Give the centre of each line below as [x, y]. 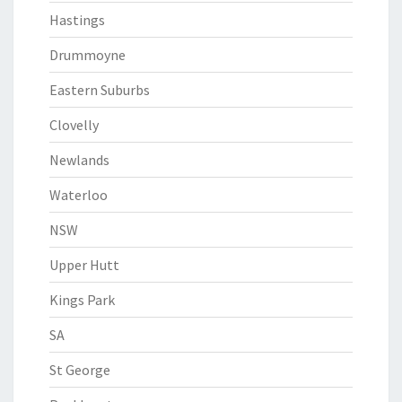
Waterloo [79, 195]
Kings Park [82, 300]
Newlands [79, 160]
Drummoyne [87, 55]
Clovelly [74, 125]
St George [80, 370]
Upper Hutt [84, 265]
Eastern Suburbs [100, 90]
